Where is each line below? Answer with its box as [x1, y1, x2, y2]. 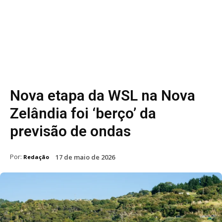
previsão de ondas [10, 122, 131, 140]
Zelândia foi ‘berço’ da [10, 104, 156, 122]
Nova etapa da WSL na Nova [10, 86, 195, 104]
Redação [23, 153, 49, 161]
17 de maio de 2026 [55, 152, 115, 162]
